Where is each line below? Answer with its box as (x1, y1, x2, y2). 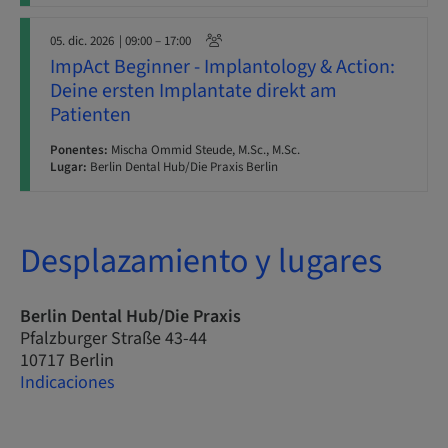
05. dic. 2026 (50, 32, 114, 50)
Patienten (50, 101, 131, 129)
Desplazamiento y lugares (20, 237, 382, 286)
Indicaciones (20, 370, 115, 395)
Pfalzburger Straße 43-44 (20, 326, 207, 351)
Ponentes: (50, 141, 108, 159)
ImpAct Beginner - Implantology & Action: (50, 53, 395, 81)
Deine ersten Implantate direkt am (50, 77, 337, 105)
